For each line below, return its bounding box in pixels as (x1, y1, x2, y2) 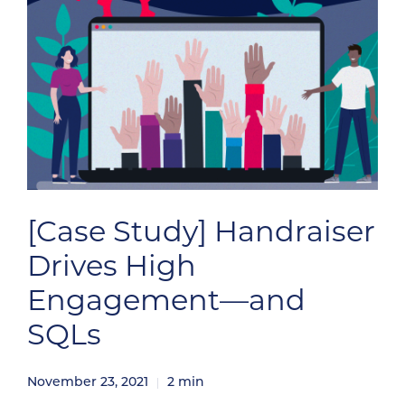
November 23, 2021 (27, 376, 148, 390)
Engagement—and (27, 288, 306, 317)
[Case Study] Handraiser (27, 220, 375, 249)
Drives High (27, 254, 196, 283)
